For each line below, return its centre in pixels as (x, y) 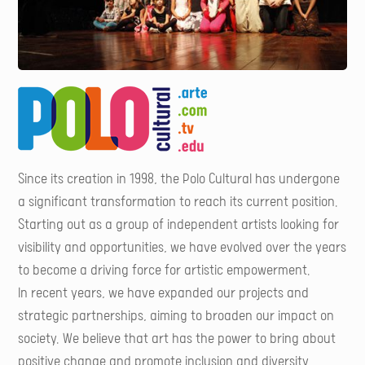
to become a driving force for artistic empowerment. (165, 271)
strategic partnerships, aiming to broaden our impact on (176, 317)
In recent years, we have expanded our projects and (164, 294)
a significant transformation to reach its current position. (178, 202)
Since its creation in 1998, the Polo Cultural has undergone (179, 180)
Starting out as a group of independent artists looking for (179, 225)
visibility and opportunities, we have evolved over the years (182, 248)
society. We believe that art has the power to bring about (177, 339)
